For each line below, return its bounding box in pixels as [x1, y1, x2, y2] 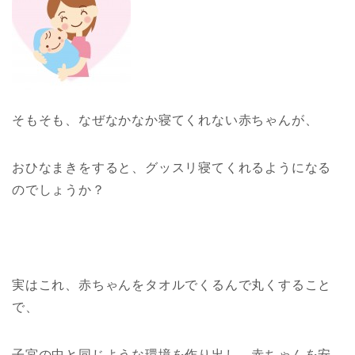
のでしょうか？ [12, 183, 105, 197]
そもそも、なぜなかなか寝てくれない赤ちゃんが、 [12, 113, 319, 128]
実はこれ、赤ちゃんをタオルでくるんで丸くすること [12, 278, 332, 292]
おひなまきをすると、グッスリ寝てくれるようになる [12, 161, 332, 175]
